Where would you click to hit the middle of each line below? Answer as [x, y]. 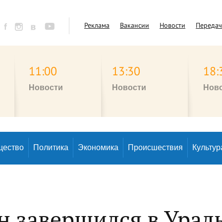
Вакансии [135, 25]
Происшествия [155, 147]
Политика [51, 147]
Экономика [98, 147]
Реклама [97, 25]
